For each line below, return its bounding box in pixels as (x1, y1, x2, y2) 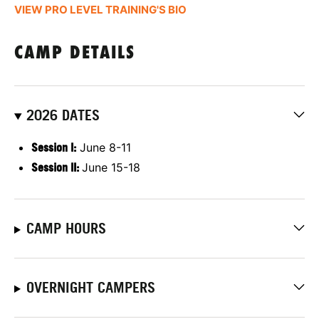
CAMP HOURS (26, 220, 106, 238)
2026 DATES (26, 107, 100, 125)
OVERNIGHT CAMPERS (26, 279, 155, 297)
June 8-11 (76, 140, 131, 155)
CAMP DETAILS (14, 44, 135, 64)
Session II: (31, 160, 79, 175)
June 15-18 (82, 160, 140, 175)
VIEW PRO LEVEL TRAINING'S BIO (14, 3, 187, 17)
